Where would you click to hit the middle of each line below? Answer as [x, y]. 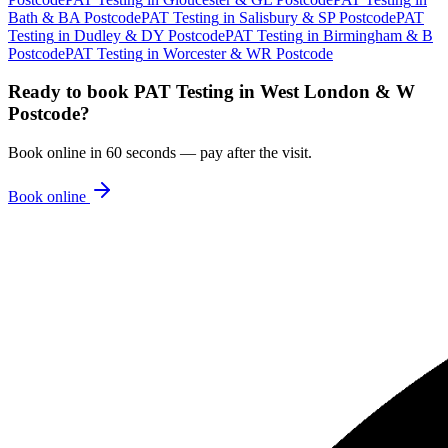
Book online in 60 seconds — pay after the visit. [160, 152]
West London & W [337, 92]
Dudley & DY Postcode [149, 35]
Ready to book [71, 92]
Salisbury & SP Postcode [317, 17]
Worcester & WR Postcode [248, 53]
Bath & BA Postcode [74, 17]
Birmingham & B [378, 35]
